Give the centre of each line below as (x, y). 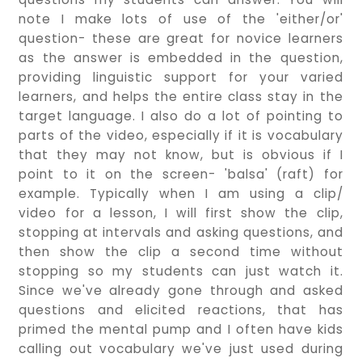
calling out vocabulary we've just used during (181, 348)
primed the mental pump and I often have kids (181, 329)
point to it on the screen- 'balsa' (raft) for (181, 174)
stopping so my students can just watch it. (181, 271)
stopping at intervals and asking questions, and (181, 232)
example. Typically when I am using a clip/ (181, 193)
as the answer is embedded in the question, (181, 57)
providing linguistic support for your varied (181, 77)
